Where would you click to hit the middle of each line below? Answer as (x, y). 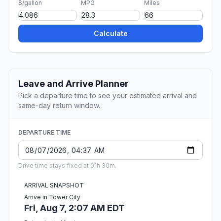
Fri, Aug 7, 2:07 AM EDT (74, 208)
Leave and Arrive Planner (74, 84)
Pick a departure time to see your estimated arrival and (108, 96)
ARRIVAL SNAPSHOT (54, 185)
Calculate (110, 34)
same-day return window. (59, 106)
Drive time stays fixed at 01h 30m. (67, 166)
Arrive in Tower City (52, 197)
